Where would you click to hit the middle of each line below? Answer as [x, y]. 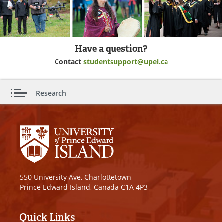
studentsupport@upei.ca [125, 61]
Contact [69, 61]
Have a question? [111, 48]
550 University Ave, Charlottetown [76, 177]
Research [51, 93]
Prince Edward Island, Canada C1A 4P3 [84, 187]
